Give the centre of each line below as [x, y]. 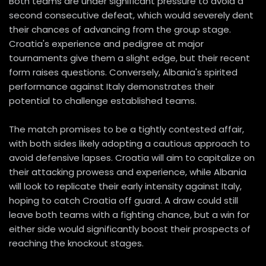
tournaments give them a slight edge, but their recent [129, 58]
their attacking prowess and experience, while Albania [128, 172]
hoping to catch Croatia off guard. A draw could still [123, 201]
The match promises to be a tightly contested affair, [126, 129]
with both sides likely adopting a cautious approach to [129, 144]
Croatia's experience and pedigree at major [106, 44]
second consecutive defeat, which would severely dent [131, 15]
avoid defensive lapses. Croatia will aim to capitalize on [132, 158]
